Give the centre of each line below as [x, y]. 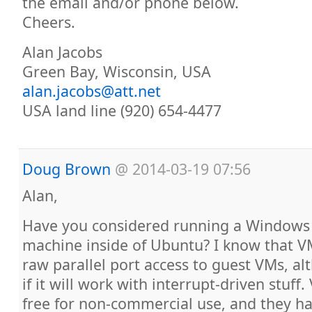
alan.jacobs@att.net [92, 91]
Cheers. [49, 22]
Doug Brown [67, 169]
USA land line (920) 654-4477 [122, 110]
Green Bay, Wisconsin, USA [117, 71]
